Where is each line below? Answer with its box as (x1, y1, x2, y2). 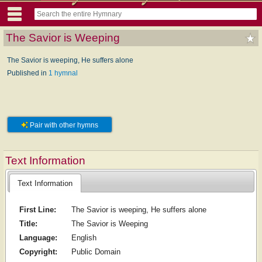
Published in (7, 68, 49, 77)
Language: (19, 233, 57, 243)
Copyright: (19, 247, 57, 257)
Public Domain (71, 247, 120, 257)
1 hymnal (49, 68, 78, 77)
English (71, 233, 96, 243)
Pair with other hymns (28, 120, 98, 129)
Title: (19, 219, 37, 229)
